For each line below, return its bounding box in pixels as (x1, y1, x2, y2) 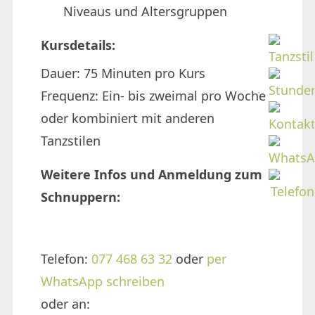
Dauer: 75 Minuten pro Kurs (41, 65, 205, 82)
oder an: (41, 295, 90, 312)
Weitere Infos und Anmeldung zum (41, 166, 262, 183)
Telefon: (41, 250, 91, 267)
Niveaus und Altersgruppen (63, 3, 227, 20)
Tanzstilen (41, 132, 104, 149)
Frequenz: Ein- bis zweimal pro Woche (41, 87, 266, 104)
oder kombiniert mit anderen (41, 110, 214, 127)
